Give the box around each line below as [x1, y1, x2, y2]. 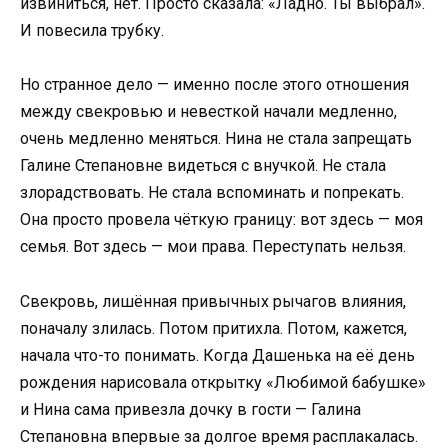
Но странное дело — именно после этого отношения [20, 75, 409, 95]
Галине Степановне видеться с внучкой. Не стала [20, 156, 386, 176]
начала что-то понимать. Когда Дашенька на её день [20, 345, 415, 365]
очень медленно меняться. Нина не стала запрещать [20, 129, 412, 149]
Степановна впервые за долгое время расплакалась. [20, 426, 418, 446]
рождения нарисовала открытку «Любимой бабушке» [20, 372, 426, 392]
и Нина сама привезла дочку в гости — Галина [20, 399, 361, 419]
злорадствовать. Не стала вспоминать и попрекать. [20, 183, 404, 203]
